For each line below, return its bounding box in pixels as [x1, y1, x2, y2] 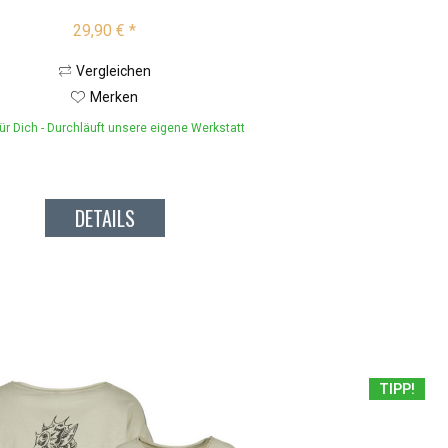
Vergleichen [75, 63, 151, 80]
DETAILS [74, 203, 135, 234]
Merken [90, 89, 139, 106]
